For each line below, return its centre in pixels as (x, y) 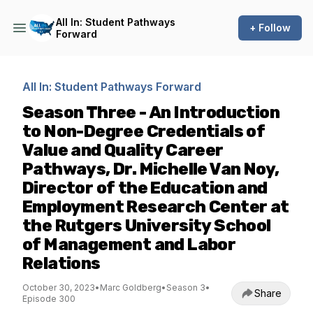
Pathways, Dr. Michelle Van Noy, (151, 169)
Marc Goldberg (131, 287)
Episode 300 (49, 299)
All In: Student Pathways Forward (112, 87)
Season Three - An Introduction (151, 112)
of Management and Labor (129, 245)
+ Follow (270, 28)
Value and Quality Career (123, 150)
